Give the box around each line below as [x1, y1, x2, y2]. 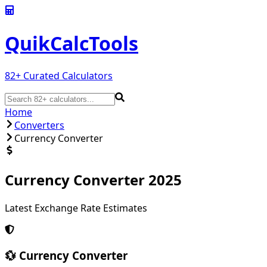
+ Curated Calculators [15, 69, 113, 82]
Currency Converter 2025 [5, 169, 182, 190]
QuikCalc [5, 30, 89, 57]
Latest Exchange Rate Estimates [5, 201, 147, 215]
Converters [14, 118, 64, 132]
